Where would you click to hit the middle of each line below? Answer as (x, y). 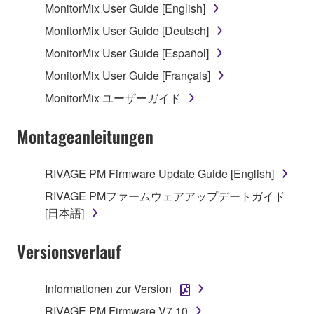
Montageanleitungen (85, 136)
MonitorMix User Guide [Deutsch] (127, 30)
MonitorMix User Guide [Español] (127, 53)
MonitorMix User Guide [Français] (128, 75)
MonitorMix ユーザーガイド (113, 97)
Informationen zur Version (108, 288)
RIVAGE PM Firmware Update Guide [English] (159, 173)
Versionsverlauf (69, 251)
